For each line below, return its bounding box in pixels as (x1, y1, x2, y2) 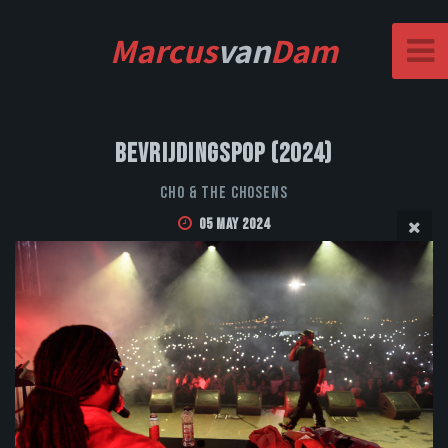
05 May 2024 (198, 215, 270, 235)
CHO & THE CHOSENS (160, 183, 288, 204)
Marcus (110, 28, 217, 73)
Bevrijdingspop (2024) (115, 139, 333, 171)
